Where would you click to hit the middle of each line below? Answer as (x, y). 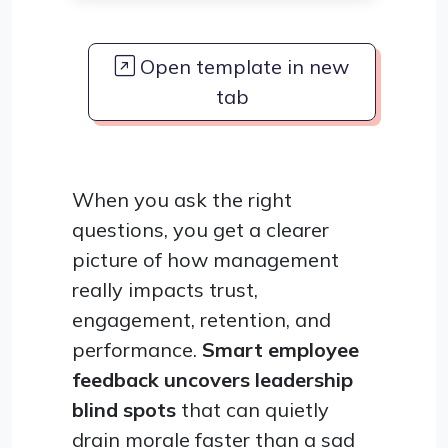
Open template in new (242, 66)
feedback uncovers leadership (212, 379)
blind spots (124, 409)
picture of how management (205, 259)
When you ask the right (182, 199)
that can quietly (252, 409)
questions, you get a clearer (200, 229)
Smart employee (280, 349)
